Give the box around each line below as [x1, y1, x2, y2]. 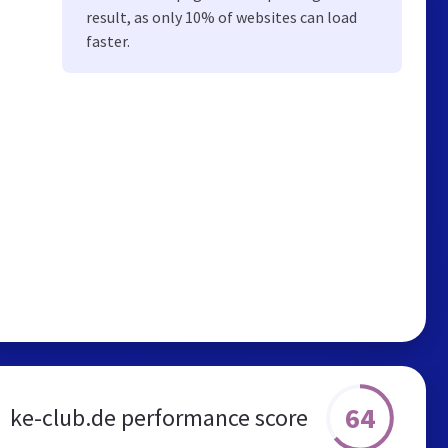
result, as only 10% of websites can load [86, 7, 357, 27]
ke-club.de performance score [10, 401, 308, 433]
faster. [86, 31, 130, 51]
